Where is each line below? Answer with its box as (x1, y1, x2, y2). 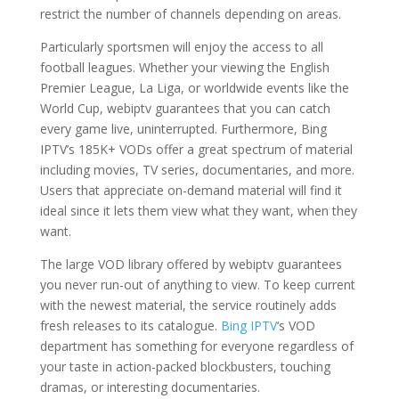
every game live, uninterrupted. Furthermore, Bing (39, 120, 327, 137)
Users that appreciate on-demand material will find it (39, 182, 342, 199)
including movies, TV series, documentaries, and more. (39, 161, 354, 178)
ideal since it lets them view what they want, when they (39, 202, 357, 219)
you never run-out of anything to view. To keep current (39, 276, 355, 293)
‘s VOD (276, 317, 315, 334)
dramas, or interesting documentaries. (39, 379, 260, 395)
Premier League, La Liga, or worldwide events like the (39, 79, 349, 96)
